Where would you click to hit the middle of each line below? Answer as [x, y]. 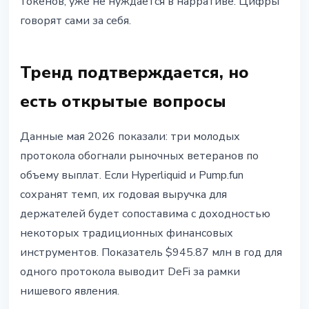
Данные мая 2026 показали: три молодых [130, 137]
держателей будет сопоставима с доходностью [145, 214]
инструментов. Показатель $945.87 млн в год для [151, 253]
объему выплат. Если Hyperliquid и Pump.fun [132, 176]
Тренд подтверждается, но [134, 73]
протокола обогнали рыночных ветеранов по [139, 156]
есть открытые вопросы [123, 102]
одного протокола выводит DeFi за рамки [130, 272]
